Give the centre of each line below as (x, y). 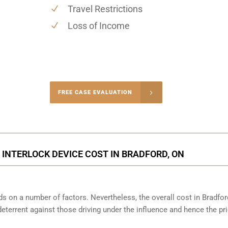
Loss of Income (98, 25)
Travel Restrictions (105, 9)
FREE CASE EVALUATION (95, 92)
